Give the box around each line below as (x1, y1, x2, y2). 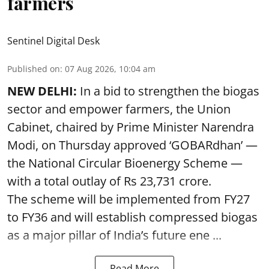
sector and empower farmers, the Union (7, 100, 231, 117)
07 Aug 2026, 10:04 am (65, 62, 156, 74)
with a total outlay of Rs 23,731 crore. (7, 172, 211, 189)
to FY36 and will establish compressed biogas (7, 208, 258, 225)
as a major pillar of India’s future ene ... (7, 226, 222, 243)
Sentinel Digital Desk (7, 34, 100, 47)
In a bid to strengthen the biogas (77, 82, 259, 99)
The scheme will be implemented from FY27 (7, 190, 250, 207)
